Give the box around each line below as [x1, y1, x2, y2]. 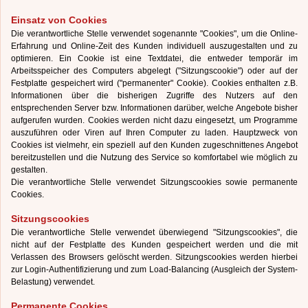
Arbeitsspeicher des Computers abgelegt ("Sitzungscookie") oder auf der [11, 65, 298, 76]
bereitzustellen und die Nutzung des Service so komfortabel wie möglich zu [11, 152, 298, 163]
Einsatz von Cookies [11, 14, 107, 26]
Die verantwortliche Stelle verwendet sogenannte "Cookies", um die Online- [11, 28, 298, 39]
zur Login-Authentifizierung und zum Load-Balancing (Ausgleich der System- [11, 264, 298, 275]
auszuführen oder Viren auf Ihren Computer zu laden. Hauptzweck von [11, 127, 298, 138]
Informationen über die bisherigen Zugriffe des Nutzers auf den [11, 90, 298, 101]
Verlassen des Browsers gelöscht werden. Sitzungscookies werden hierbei [11, 252, 298, 263]
